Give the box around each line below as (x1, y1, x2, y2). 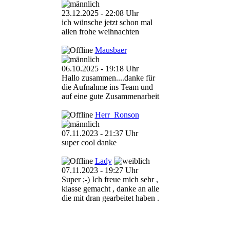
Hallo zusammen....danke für (61, 73, 155, 83)
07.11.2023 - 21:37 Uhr (61, 129, 138, 138)
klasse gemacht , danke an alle (61, 184, 159, 194)
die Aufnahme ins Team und (61, 83, 153, 92)
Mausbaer (94, 46, 127, 55)
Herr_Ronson (94, 110, 139, 120)
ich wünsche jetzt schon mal (61, 18, 152, 27)
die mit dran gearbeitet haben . (61, 194, 159, 203)
